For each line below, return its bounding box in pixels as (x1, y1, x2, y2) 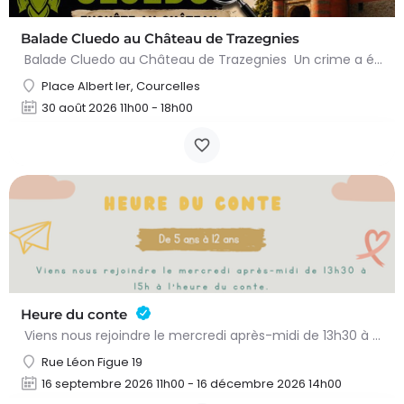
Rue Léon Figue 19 (41, 353, 142, 372)
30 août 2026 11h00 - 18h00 (41, 99, 193, 117)
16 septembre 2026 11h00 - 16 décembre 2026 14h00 (41, 375, 342, 393)
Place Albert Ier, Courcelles (41, 78, 200, 96)
